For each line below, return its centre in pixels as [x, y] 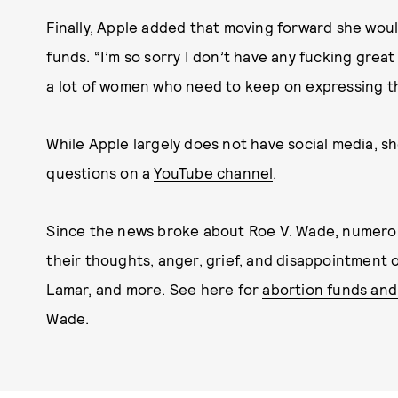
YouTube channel [214, 172]
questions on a [100, 172]
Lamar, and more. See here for [155, 288]
